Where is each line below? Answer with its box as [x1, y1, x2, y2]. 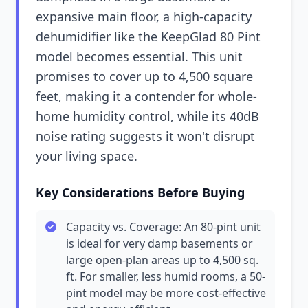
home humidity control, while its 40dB [36, 108, 259, 124]
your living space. [36, 148, 137, 164]
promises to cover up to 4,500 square [36, 68, 253, 85]
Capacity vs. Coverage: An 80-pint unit [66, 219, 261, 234]
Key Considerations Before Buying [36, 184, 245, 201]
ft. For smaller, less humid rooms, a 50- [66, 269, 265, 284]
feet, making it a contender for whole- [36, 88, 257, 104]
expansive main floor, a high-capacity [36, 8, 252, 25]
